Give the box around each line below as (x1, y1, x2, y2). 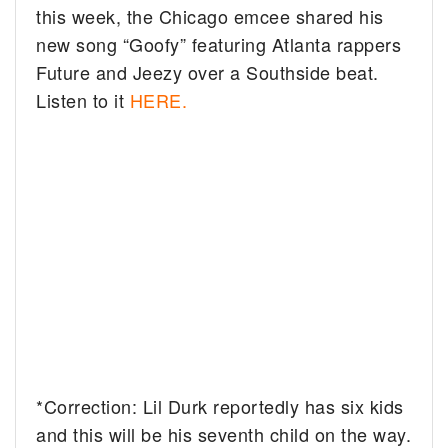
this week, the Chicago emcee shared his (36, 2, 384, 29)
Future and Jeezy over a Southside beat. (36, 58, 379, 85)
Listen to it (36, 86, 130, 113)
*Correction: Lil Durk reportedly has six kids (36, 392, 404, 419)
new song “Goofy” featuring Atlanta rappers (36, 30, 402, 57)
